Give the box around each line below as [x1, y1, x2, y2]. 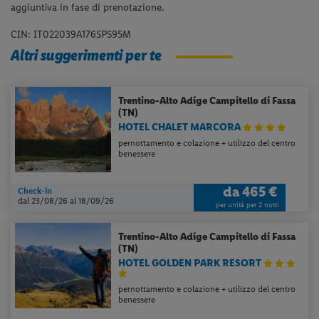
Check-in [18, 185, 53, 196]
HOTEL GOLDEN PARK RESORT [118, 256, 264, 269]
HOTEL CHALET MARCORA [118, 120, 244, 133]
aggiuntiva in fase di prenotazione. [11, 1, 164, 14]
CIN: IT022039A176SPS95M [11, 28, 132, 41]
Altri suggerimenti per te [11, 45, 162, 65]
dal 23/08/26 [18, 195, 70, 206]
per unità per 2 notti [215, 200, 278, 209]
